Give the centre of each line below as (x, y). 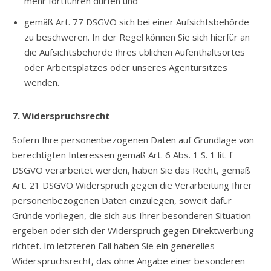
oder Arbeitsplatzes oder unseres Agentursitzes (126, 67)
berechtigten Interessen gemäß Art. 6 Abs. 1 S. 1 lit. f (122, 155)
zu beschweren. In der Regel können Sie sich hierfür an (137, 37)
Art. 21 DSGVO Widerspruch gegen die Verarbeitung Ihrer (132, 185)
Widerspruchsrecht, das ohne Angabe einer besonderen (129, 261)
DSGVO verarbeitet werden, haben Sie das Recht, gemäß (131, 170)
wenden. (42, 82)
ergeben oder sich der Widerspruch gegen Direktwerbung (133, 230)
